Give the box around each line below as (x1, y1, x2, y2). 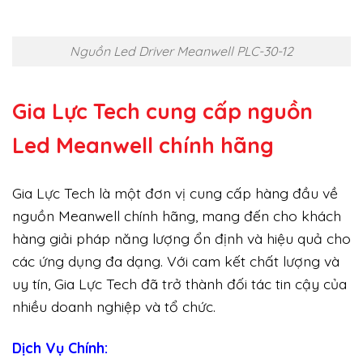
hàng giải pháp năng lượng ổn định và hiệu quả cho (12, 229, 351, 248)
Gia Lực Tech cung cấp (12, 98, 247, 126)
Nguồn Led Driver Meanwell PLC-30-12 (70, 42, 293, 59)
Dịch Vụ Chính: (12, 339, 108, 357)
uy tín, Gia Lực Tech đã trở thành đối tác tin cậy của (12, 275, 347, 293)
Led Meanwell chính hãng (12, 132, 274, 160)
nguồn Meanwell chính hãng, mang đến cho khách (12, 207, 341, 225)
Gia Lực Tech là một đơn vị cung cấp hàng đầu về (12, 184, 338, 203)
